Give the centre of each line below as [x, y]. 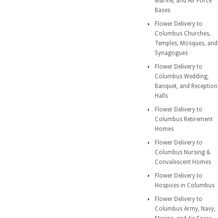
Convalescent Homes [183, 162]
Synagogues [171, 53]
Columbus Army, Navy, [185, 209]
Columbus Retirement [184, 119]
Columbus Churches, [183, 34]
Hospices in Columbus [185, 185]
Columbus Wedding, [182, 76]
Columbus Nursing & [183, 152]
